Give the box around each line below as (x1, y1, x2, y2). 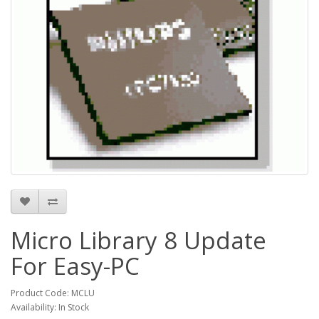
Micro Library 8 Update (11, 224, 266, 257)
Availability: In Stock (11, 301, 89, 314)
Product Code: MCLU (11, 287, 95, 300)
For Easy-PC (11, 250, 140, 283)
